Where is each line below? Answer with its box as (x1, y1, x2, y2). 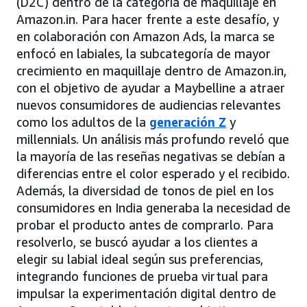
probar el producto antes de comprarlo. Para (16, 217, 273, 233)
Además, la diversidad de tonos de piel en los (16, 183, 273, 199)
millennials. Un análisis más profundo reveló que (16, 132, 289, 147)
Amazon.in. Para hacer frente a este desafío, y (16, 12, 279, 27)
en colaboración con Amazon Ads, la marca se (16, 29, 275, 45)
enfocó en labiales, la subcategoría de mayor (16, 46, 271, 62)
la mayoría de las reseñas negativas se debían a (16, 149, 285, 164)
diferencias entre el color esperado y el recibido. (16, 166, 290, 182)
